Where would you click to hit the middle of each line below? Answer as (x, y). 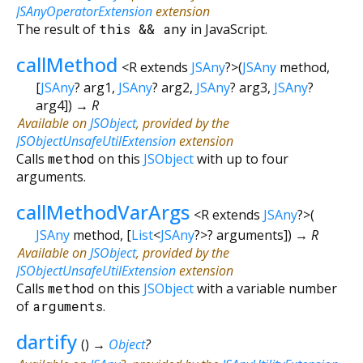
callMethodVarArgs (103, 211)
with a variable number (265, 288)
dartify (47, 341)
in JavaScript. (227, 29)
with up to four (241, 158)
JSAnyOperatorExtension (84, 11)
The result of (58, 29)
